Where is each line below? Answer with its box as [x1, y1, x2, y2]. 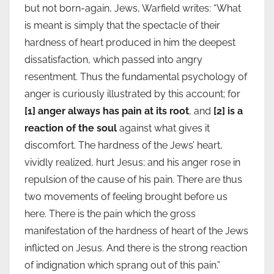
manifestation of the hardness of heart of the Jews [24, 225, 248, 237]
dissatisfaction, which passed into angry [24, 54, 202, 66]
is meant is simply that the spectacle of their [24, 20, 220, 32]
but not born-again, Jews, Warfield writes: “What [24, 2, 241, 15]
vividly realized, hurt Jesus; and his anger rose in [24, 157, 240, 169]
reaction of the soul [24, 122, 117, 135]
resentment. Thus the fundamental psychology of [24, 71, 247, 83]
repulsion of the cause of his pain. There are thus [24, 174, 242, 186]
